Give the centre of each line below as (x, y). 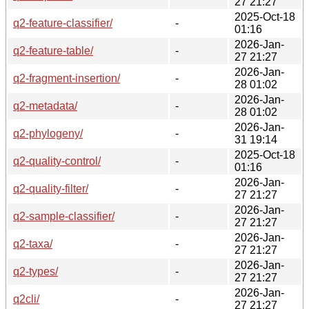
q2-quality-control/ (57, 161)
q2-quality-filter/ (51, 188)
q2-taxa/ (33, 243)
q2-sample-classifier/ (64, 216)
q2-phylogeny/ (48, 133)
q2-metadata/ (45, 106)
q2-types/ (36, 271)
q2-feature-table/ (53, 50)
